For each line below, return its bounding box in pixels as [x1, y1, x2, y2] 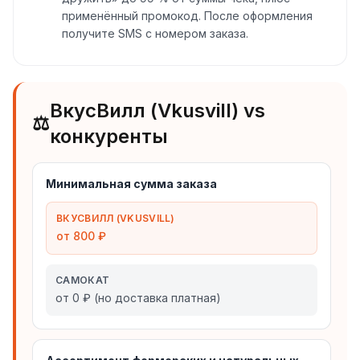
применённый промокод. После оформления [62, 9, 313, 22]
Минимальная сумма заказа [46, 177, 217, 190]
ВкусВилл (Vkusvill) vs [50, 99, 265, 122]
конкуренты [50, 125, 168, 148]
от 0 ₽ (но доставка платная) [55, 291, 221, 305]
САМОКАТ [55, 274, 110, 286]
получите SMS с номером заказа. [62, 27, 248, 40]
